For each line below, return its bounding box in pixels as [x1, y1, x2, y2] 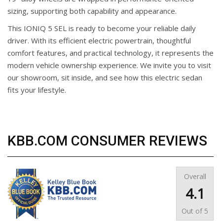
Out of [182, 206, 204, 216]
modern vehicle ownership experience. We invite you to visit [7, 60, 211, 71]
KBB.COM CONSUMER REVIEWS [7, 133, 207, 149]
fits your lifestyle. [7, 85, 66, 95]
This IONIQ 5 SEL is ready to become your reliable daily [7, 23, 196, 34]
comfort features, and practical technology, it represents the [7, 48, 214, 58]
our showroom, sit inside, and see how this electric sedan [7, 73, 202, 83]
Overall [184, 172, 206, 182]
